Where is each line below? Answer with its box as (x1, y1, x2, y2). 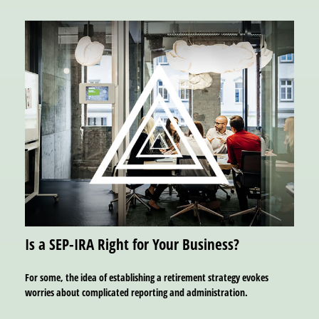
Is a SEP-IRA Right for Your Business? (25, 234, 239, 255)
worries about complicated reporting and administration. (25, 285, 248, 299)
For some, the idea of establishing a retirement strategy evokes (25, 270, 268, 284)
